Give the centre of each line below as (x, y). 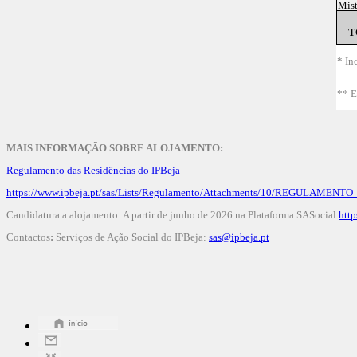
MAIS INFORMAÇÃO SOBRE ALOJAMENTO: (115, 148)
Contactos (28, 237)
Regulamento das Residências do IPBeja (93, 170)
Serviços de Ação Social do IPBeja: (131, 237)
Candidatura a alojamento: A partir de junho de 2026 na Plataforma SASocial (173, 215)
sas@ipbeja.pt (239, 237)
